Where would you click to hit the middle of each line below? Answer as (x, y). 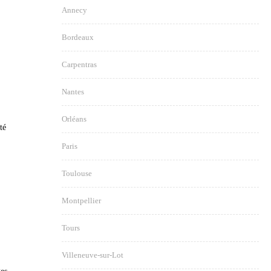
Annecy (74, 10)
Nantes (73, 92)
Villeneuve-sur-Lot (93, 255)
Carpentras (79, 64)
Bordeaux (78, 37)
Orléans (74, 119)
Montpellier (81, 201)
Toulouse (77, 173)
